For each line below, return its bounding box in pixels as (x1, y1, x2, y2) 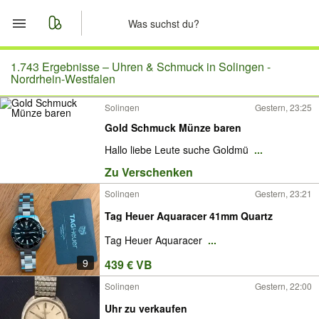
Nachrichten (43, 125, 117, 144)
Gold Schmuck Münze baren (105, 120, 241, 135)
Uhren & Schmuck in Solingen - (112, 58, 271, 75)
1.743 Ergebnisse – (11, 58, 112, 75)
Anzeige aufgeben (43, 159, 152, 178)
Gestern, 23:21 (255, 187, 312, 199)
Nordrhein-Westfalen (11, 70, 115, 87)
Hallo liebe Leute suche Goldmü (105, 142, 251, 157)
